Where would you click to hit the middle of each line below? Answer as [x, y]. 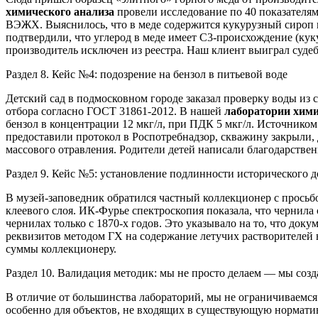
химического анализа [60, 11]
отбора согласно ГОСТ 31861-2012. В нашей [115, 111]
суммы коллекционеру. [61, 248]
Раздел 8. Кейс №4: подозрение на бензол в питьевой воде [147, 74]
